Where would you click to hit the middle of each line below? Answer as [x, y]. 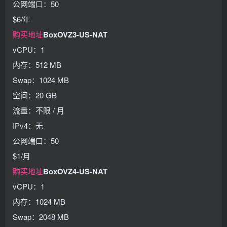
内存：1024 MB [39, 201]
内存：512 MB [37, 65]
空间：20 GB [35, 95]
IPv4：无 [28, 125]
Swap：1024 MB [41, 80]
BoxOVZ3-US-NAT [75, 34]
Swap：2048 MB [41, 217]
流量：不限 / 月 [39, 110]
